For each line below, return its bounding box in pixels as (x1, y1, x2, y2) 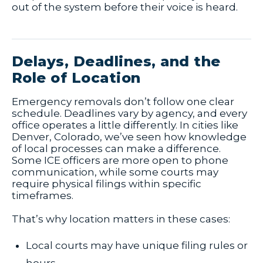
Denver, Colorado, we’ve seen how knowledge (12, 131, 247, 143)
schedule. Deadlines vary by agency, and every (12, 107, 247, 120)
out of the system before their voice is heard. (12, 1, 238, 14)
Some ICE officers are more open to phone (12, 154, 228, 167)
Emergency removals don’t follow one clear (12, 96, 234, 108)
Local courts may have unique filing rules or (26, 240, 248, 252)
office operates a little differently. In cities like (12, 119, 238, 131)
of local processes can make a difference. (12, 143, 221, 155)
